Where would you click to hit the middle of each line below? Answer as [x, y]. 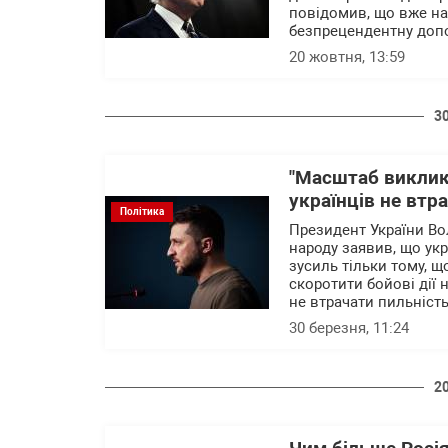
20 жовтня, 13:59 [347, 57]
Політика [142, 211]
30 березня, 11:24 [349, 328]
